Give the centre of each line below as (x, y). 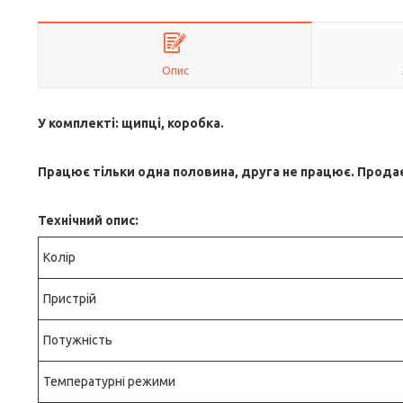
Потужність (78, 340)
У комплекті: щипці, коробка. (131, 123)
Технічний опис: (88, 220)
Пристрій (70, 299)
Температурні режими (109, 381)
